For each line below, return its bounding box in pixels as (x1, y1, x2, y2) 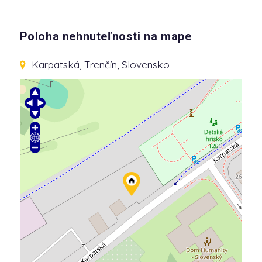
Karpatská (31, 58, 80, 71)
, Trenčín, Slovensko (79, 58, 170, 71)
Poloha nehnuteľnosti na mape (19, 30, 192, 43)
